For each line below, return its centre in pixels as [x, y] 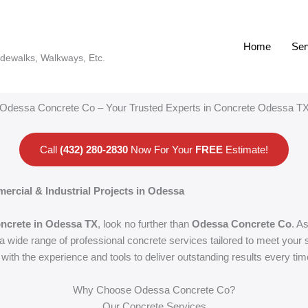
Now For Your [162, 150]
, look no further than [145, 224]
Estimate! [245, 150]
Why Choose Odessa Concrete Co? [154, 290]
